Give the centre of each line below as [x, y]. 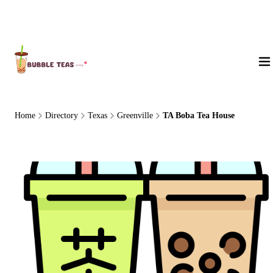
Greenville [135, 115]
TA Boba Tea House [199, 115]
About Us [38, 19]
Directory [62, 115]
